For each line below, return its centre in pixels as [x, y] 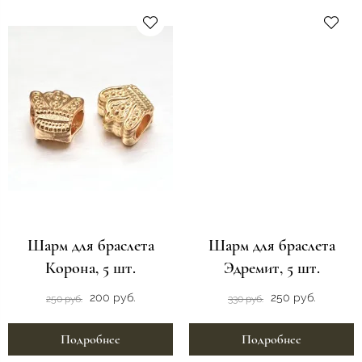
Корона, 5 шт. [90, 269]
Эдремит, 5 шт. [271, 269]
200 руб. [112, 298]
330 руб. [246, 299]
